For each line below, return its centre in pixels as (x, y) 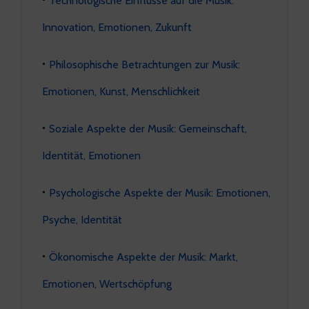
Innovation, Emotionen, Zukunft (117, 27)
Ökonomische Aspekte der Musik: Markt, (143, 256)
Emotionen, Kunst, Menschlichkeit (121, 91)
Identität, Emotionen (91, 155)
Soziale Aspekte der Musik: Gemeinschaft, (148, 128)
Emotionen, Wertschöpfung (107, 283)
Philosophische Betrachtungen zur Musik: (144, 64)
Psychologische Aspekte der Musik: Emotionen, (160, 192)
